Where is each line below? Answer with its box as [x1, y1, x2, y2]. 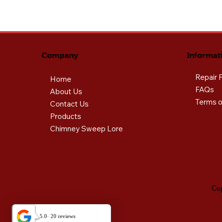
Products [50, 111, 81, 121]
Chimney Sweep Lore [50, 124, 123, 133]
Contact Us [50, 99, 89, 109]
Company [42, 51, 78, 59]
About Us [50, 87, 82, 96]
